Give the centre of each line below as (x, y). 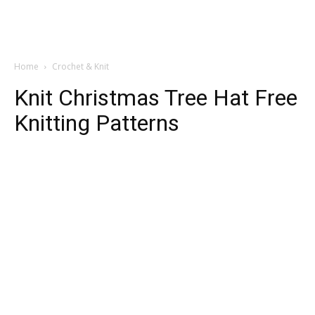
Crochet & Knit (81, 66)
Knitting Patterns (97, 123)
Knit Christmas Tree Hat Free (156, 98)
